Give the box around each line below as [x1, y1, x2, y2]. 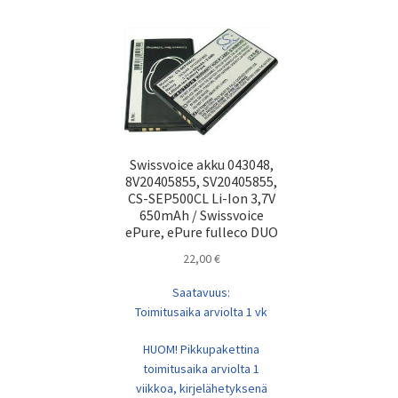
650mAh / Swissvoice [139, 206, 264, 225]
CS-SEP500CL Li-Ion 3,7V [127, 189, 275, 208]
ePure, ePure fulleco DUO [124, 223, 278, 242]
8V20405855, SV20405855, [125, 172, 278, 191]
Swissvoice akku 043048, [129, 155, 274, 174]
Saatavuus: [172, 283, 231, 300]
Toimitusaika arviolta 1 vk [135, 303, 268, 320]
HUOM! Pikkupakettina [143, 340, 260, 357]
